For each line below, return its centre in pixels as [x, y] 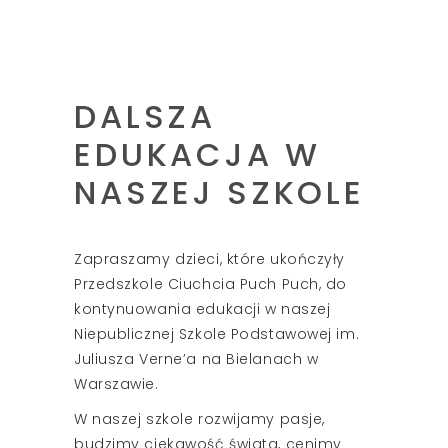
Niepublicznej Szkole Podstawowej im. [217, 333]
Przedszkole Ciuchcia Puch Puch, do [211, 283]
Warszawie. [116, 383]
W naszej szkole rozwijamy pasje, [199, 418]
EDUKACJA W [197, 154]
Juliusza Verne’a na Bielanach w [196, 358]
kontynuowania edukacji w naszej [202, 308]
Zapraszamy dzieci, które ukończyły [210, 258]
